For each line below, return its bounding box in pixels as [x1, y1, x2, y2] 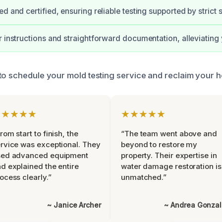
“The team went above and [121, 129, 217, 138]
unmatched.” [121, 172, 167, 182]
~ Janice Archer [47, 201, 101, 209]
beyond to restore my [121, 140, 198, 149]
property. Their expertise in [121, 151, 217, 160]
